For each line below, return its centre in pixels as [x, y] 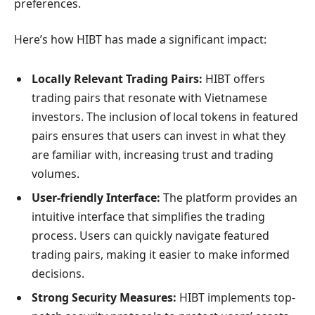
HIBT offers [234, 79]
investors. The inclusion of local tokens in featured [165, 117]
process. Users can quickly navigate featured [150, 236]
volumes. [56, 174]
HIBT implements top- [236, 298]
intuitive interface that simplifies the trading [148, 217]
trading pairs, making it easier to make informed [161, 255]
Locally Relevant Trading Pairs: [117, 79]
